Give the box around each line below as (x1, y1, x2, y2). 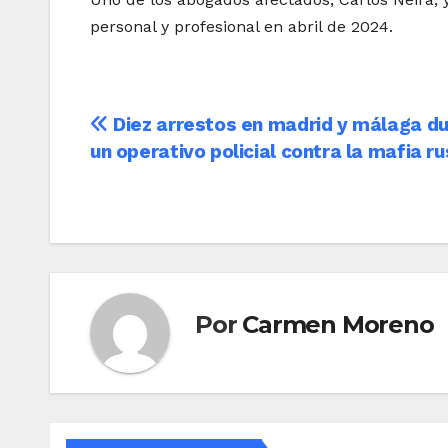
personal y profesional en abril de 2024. (90, 16, 393, 36)
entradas (89, 193, 222, 233)
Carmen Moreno (242, 310, 434, 340)
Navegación (89, 111, 270, 151)
